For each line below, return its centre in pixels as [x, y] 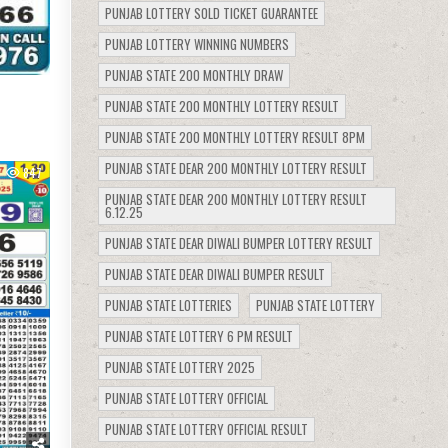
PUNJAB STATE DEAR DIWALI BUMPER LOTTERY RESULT [239, 242]
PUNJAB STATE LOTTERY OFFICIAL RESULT [207, 428]
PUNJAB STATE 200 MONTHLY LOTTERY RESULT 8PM [235, 136]
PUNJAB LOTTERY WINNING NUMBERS [197, 43]
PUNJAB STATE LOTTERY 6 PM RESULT [199, 335]
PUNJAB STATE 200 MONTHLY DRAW [194, 74]
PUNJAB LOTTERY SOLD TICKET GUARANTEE [212, 12]
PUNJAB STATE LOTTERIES [169, 304]
